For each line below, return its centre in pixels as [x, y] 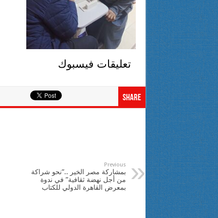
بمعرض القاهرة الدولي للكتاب [84, 187]
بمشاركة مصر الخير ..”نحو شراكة [78, 172]
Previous [115, 164]
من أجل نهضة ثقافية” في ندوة [83, 179]
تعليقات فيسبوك [94, 64]
